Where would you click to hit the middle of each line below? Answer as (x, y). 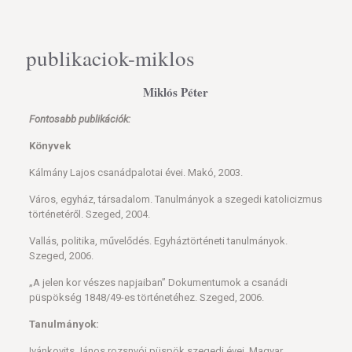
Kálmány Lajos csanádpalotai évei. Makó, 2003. (136, 172)
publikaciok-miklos (110, 58)
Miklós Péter (176, 92)
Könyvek (49, 146)
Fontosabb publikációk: (79, 119)
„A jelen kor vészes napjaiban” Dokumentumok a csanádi (158, 282)
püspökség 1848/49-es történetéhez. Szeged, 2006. (146, 297)
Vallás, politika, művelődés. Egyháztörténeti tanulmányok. (158, 241)
